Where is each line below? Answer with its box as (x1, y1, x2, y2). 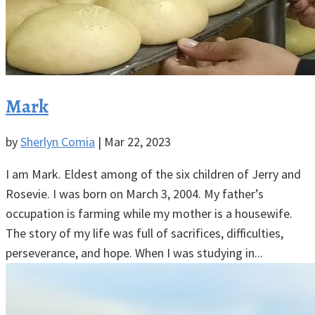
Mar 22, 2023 (104, 133, 171, 150)
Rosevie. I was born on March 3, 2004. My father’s (6, 185, 264, 202)
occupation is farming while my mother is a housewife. (6, 205, 298, 221)
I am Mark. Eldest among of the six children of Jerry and (6, 165, 301, 182)
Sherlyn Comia (20, 133, 95, 150)
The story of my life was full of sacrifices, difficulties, (6, 224, 283, 241)
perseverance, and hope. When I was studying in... (6, 244, 263, 261)
